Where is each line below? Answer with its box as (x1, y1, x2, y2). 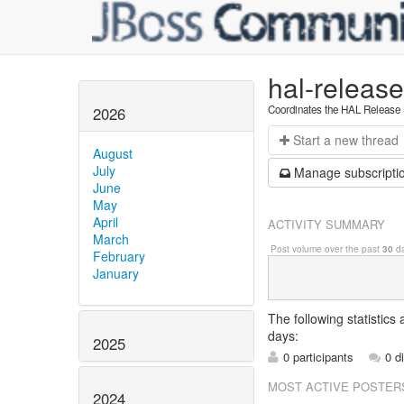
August (93, 143, 133, 162)
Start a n (293, 131, 342, 149)
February (93, 246, 145, 265)
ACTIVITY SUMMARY (268, 215, 385, 233)
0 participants (283, 347, 353, 365)
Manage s (294, 162, 351, 181)
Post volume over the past (270, 243, 382, 256)
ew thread (342, 131, 399, 149)
